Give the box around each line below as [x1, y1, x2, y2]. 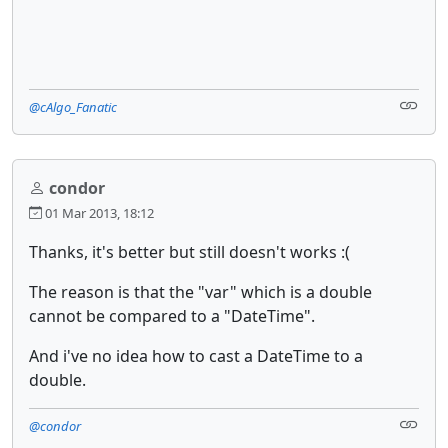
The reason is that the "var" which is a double [29, 280, 372, 303]
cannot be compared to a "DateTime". [29, 304, 315, 327]
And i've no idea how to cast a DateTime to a [29, 344, 363, 367]
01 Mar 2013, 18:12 [42, 203, 154, 222]
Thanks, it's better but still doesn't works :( [29, 240, 350, 263]
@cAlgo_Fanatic [29, 97, 117, 116]
